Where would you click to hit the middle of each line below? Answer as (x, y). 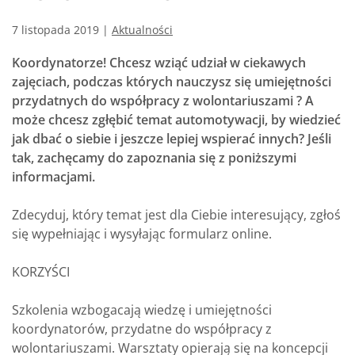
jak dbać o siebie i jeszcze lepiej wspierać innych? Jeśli (172, 139)
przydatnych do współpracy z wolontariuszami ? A (163, 101)
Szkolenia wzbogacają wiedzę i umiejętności (142, 310)
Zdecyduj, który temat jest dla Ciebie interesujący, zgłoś (176, 215)
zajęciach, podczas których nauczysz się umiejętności (172, 82)
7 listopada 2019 (55, 30)
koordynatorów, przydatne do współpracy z (142, 329)
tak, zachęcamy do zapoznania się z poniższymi (154, 158)
